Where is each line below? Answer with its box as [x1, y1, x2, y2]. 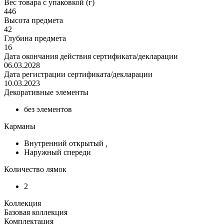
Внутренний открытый [24, 139, 105, 148]
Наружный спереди [24, 148, 91, 157]
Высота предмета [4, 16, 63, 25]
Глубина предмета [4, 34, 66, 43]
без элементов [24, 105, 72, 114]
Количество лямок [4, 165, 66, 174]
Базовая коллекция [4, 208, 67, 217]
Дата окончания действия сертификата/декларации [4, 52, 178, 61]
